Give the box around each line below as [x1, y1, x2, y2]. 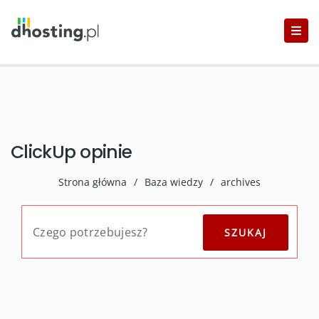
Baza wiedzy [145, 175, 203, 189]
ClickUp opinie [11, 140, 132, 164]
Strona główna [58, 175, 127, 189]
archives [221, 175, 261, 189]
